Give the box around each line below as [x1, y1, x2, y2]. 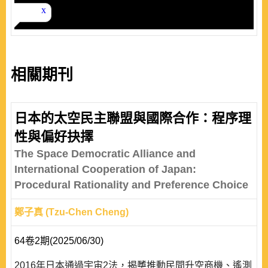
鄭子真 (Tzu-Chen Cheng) [14, 207, 129, 217]
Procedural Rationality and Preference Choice [14, 179, 248, 191]
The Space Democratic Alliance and [14, 148, 196, 160]
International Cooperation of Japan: [14, 163, 196, 175]
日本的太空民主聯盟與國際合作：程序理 [14, 111, 251, 126]
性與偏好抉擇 [14, 129, 93, 144]
